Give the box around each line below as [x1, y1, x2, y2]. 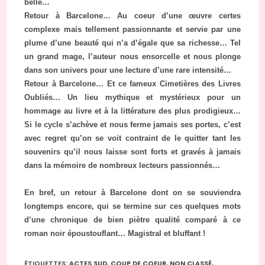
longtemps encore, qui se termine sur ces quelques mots [24, 202, 241, 211]
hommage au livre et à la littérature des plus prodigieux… [24, 106, 241, 116]
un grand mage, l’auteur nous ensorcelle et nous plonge [24, 52, 241, 62]
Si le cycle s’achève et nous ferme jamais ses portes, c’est [24, 120, 241, 130]
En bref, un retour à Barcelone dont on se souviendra [24, 188, 241, 198]
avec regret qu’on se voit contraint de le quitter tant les [24, 134, 241, 143]
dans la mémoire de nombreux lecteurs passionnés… [24, 161, 221, 170]
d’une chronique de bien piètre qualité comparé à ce [24, 215, 241, 225]
